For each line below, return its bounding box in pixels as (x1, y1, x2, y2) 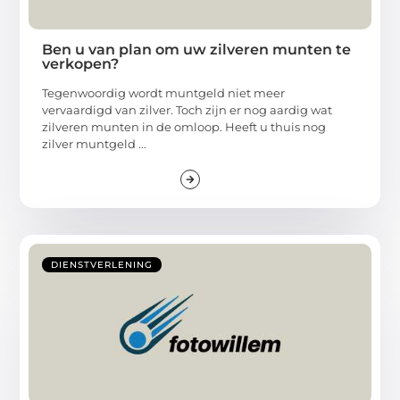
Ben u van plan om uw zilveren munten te (42, 40, 352, 58)
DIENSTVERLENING (51, 259, 154, 271)
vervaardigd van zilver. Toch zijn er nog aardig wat (42, 102, 333, 117)
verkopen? (42, 54, 120, 72)
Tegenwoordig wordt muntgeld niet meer (42, 85, 286, 100)
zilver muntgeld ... (42, 136, 147, 151)
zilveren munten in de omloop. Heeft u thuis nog (42, 119, 327, 134)
